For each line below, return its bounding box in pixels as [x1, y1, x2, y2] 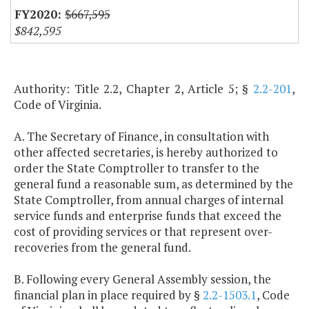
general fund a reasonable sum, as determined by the [14, 176, 293, 192]
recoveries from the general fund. [14, 239, 191, 256]
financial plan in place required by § [14, 287, 203, 303]
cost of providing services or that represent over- [14, 223, 272, 240]
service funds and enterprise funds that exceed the [14, 208, 281, 224]
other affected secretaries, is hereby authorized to [14, 144, 278, 161]
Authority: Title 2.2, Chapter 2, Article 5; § [14, 81, 253, 97]
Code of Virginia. [14, 97, 101, 113]
